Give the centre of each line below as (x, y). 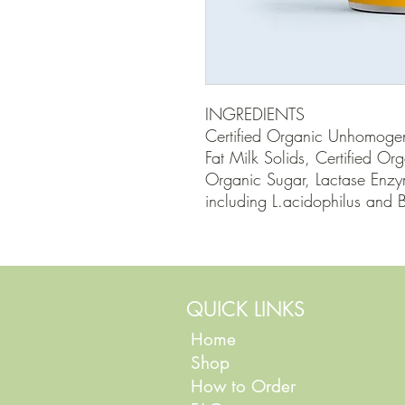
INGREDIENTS (255, 114)
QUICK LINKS (245, 310)
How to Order (246, 387)
